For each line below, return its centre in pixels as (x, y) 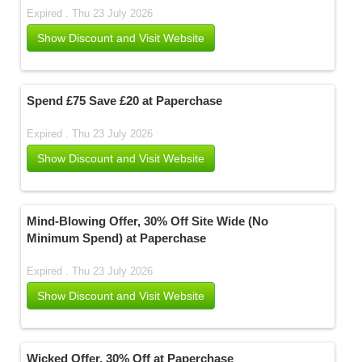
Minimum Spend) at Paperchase (117, 238)
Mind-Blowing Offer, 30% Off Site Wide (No (148, 221)
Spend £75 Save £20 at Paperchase (125, 101)
